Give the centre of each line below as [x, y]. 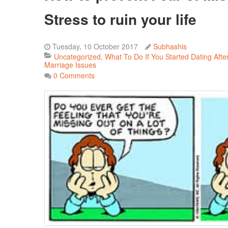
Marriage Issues [70, 64]
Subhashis [170, 47]
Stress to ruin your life [120, 19]
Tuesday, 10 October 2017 [95, 47]
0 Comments [74, 75]
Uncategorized [77, 56]
